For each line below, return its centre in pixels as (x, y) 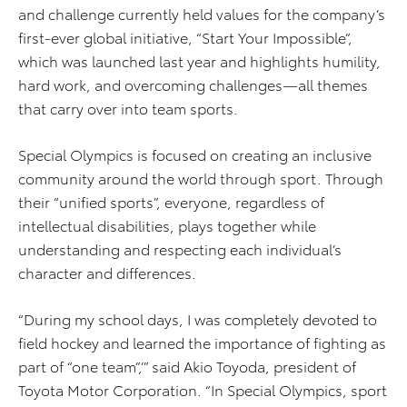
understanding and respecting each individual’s (180, 249)
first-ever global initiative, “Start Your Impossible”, (185, 37)
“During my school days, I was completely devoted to (198, 319)
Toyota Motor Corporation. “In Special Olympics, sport (203, 390)
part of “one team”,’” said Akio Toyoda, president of (187, 366)
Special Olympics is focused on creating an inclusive (195, 154)
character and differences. (107, 273)
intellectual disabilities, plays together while (167, 225)
